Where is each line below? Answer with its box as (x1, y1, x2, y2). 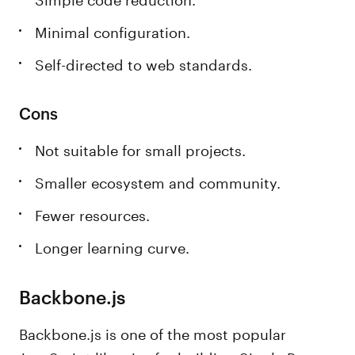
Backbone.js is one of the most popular (19, 321, 287, 343)
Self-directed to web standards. (35, 52, 253, 74)
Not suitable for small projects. (35, 137, 246, 159)
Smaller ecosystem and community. (35, 170, 281, 192)
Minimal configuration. (35, 19, 191, 41)
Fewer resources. (35, 202, 151, 224)
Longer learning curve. (35, 235, 190, 257)
